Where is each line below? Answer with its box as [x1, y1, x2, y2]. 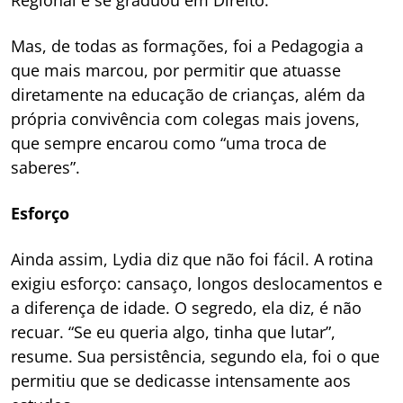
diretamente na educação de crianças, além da [11, 84, 365, 106]
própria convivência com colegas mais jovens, [11, 108, 360, 130]
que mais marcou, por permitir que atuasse [11, 59, 341, 82]
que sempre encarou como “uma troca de [11, 132, 327, 155]
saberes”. [11, 157, 80, 179]
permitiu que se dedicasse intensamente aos [11, 370, 351, 392]
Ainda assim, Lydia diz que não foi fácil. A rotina [11, 248, 373, 271]
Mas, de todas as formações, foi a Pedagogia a [11, 35, 363, 58]
